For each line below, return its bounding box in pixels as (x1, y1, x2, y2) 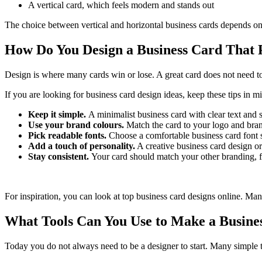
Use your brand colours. (28, 119, 126, 130)
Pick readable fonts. (28, 130, 106, 140)
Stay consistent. (28, 151, 91, 161)
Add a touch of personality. (28, 140, 135, 151)
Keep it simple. (28, 109, 88, 119)
